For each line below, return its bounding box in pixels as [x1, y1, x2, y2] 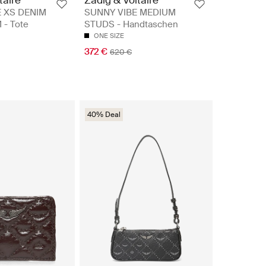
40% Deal [87, 109, 121, 119]
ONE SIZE [94, 31, 124, 40]
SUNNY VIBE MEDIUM [84, 6, 176, 18]
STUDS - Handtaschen [84, 18, 178, 30]
